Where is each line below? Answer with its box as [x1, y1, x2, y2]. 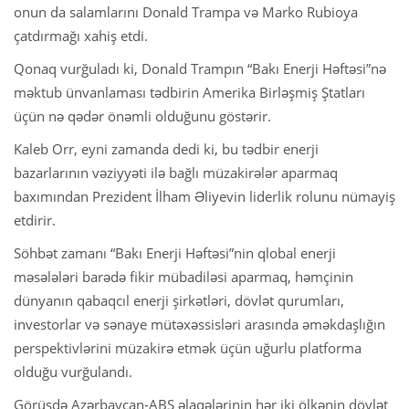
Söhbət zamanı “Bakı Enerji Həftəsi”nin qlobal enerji [14, 243, 336, 262]
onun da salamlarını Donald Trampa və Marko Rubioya [14, 2, 358, 21]
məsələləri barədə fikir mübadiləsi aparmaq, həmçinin [14, 267, 353, 286]
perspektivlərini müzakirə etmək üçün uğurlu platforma [14, 338, 362, 357]
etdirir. [14, 210, 56, 229]
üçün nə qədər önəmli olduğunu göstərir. [14, 106, 271, 125]
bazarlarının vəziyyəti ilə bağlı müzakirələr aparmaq [14, 163, 338, 182]
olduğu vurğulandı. [14, 362, 132, 381]
